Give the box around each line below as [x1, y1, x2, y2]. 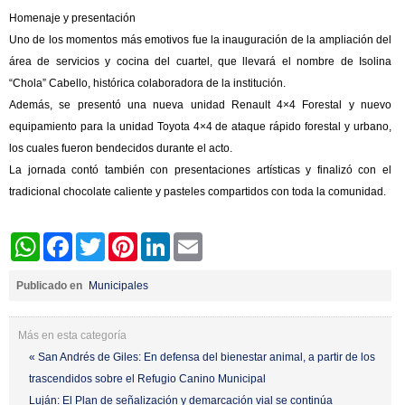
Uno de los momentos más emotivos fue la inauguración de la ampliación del [9, 33, 391, 46]
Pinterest [137, 232, 181, 246]
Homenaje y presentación [9, 11, 136, 24]
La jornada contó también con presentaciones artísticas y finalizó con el [9, 163, 391, 176]
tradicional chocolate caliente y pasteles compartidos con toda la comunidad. [9, 184, 386, 198]
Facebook [72, 232, 121, 246]
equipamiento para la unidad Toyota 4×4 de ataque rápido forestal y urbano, [9, 119, 391, 133]
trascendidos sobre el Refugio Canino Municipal [29, 372, 266, 385]
